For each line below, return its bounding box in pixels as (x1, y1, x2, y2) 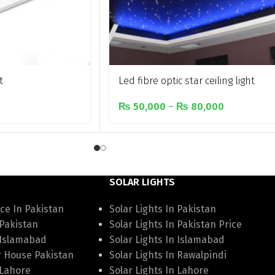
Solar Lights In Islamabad (109, 234, 225, 246)
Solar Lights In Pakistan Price (109, 219, 242, 231)
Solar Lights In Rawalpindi (109, 249, 227, 261)
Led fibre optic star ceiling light (118, 75, 255, 87)
